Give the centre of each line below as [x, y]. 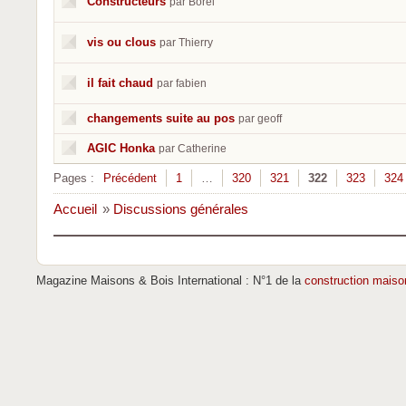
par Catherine [193, 149]
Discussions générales [181, 209]
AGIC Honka [121, 148]
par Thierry [186, 43]
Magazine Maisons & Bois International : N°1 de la [170, 280]
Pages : [74, 178]
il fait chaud [120, 83]
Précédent [130, 178]
